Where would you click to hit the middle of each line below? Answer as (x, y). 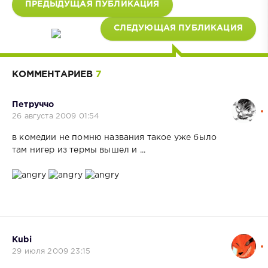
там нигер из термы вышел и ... (79, 150)
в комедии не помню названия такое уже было (115, 137)
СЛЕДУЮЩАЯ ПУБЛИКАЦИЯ (178, 28)
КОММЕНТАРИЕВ (54, 74)
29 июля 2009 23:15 (51, 251)
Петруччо (33, 104)
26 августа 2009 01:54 (56, 116)
